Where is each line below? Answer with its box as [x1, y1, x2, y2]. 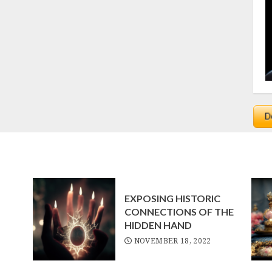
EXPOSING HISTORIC [124, 192, 220, 204]
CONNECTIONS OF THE [124, 206, 234, 217]
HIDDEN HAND [124, 219, 192, 231]
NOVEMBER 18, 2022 [134, 236, 211, 246]
